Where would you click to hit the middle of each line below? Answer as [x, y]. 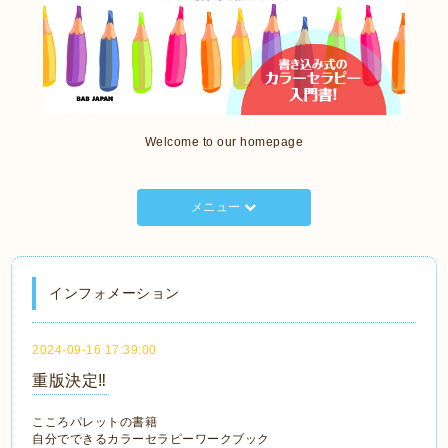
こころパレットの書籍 [95, 421]
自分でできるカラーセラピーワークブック [151, 438]
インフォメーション [114, 292]
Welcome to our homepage [224, 141]
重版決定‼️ [69, 380]
